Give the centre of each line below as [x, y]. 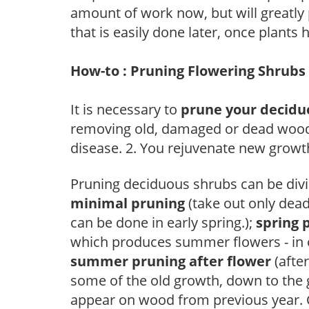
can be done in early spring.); [163, 222]
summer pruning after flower [171, 261]
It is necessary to [126, 109]
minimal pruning [128, 203]
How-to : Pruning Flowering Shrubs [188, 70]
